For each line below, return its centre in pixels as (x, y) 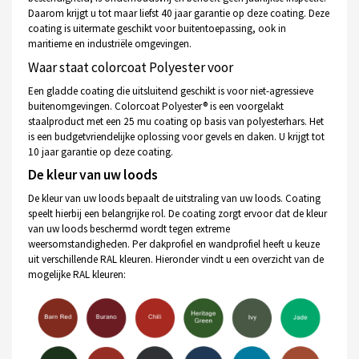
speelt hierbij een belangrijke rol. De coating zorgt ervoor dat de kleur (177, 213)
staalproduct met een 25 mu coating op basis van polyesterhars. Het (175, 121)
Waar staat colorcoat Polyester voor (130, 67)
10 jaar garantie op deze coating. (100, 151)
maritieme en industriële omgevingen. (109, 44)
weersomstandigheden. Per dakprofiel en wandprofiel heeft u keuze (173, 244)
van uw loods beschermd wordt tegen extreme (129, 228)
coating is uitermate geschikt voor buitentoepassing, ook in (157, 29)
